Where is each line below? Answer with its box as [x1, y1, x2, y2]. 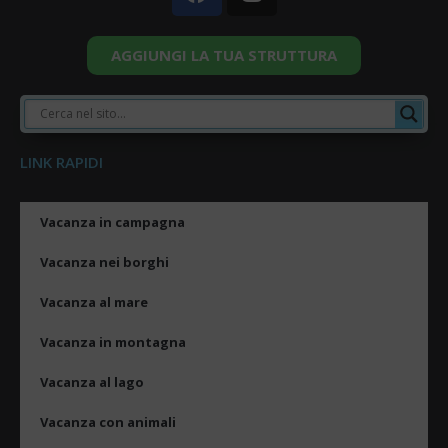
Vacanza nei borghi [40, 252, 169, 271]
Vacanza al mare [40, 292, 148, 311]
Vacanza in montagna [40, 332, 186, 351]
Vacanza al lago [40, 372, 144, 391]
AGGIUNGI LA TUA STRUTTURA [111, 44, 337, 65]
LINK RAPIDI [20, 151, 103, 172]
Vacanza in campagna [40, 212, 185, 231]
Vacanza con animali [40, 412, 176, 431]
